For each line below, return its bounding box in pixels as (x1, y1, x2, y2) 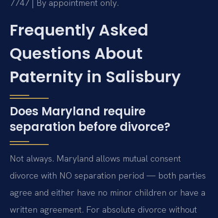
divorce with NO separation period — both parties (10, 169, 206, 181)
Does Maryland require (10, 103, 145, 119)
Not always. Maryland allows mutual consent (10, 152, 181, 164)
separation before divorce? (10, 118, 170, 135)
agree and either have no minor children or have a (10, 186, 205, 198)
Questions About (10, 42, 143, 64)
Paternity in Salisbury (10, 65, 181, 88)
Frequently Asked (10, 18, 148, 41)
